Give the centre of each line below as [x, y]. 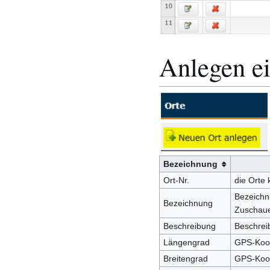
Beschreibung [189, 226]
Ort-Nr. [176, 181]
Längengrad [186, 243]
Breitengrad [185, 259]
